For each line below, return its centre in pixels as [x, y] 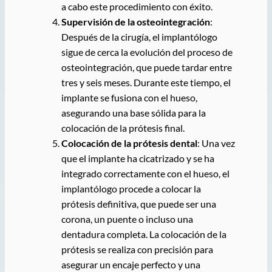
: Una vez [216, 143]
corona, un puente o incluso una [127, 219]
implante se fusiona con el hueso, [129, 98]
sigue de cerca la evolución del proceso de [147, 52]
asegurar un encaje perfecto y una [131, 265]
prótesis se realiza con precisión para [137, 250]
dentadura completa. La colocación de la [144, 234]
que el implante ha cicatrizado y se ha [138, 158]
